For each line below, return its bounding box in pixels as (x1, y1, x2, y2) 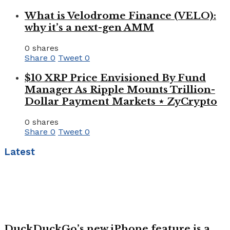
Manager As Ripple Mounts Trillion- (25, 84, 215, 96)
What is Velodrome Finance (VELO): (25, 10, 216, 22)
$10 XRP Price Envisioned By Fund (25, 72, 206, 84)
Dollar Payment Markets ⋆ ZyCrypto (25, 95, 217, 108)
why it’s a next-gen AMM (25, 22, 154, 34)
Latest (4, 146, 35, 158)
